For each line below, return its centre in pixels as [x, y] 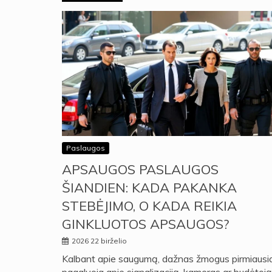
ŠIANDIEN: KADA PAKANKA [149, 188]
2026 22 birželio [99, 241]
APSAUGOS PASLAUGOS [140, 170]
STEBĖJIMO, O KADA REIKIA [149, 206]
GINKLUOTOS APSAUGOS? [145, 224]
